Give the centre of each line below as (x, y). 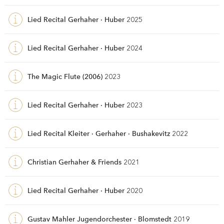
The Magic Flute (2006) (65, 76)
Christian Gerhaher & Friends (74, 162)
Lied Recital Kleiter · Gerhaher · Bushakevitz (99, 133)
